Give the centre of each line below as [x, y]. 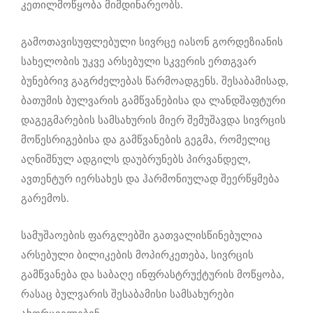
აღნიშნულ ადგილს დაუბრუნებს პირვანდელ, [136, 160]
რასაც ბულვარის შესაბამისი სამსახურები [128, 294]
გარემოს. [45, 199]
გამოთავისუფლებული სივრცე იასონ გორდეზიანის [152, 42]
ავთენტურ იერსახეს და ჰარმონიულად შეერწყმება [150, 179]
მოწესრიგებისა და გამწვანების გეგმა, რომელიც [146, 140]
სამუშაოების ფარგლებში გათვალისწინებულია [142, 236]
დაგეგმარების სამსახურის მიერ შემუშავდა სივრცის [153, 121]
